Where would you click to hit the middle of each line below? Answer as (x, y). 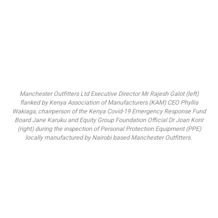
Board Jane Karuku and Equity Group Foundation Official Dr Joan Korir (109, 120)
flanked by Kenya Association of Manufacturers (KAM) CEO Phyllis (109, 103)
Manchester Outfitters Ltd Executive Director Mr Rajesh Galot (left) (109, 94)
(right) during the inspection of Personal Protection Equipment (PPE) (109, 129)
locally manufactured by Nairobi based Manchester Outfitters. (109, 138)
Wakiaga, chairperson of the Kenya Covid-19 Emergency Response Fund (109, 112)
